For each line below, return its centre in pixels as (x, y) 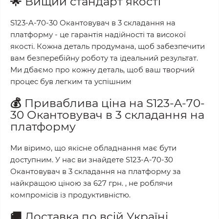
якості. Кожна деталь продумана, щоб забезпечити (108, 46)
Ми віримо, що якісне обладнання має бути (93, 148)
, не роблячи (148, 183)
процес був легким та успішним (71, 81)
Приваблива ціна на (85, 103)
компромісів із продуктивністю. (70, 195)
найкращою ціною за (52, 183)
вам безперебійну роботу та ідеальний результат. (104, 58)
